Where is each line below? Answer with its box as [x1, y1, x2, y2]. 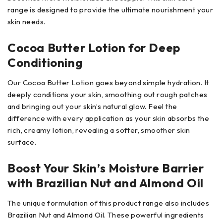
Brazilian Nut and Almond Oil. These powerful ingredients [7, 210, 204, 220]
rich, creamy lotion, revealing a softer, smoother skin [7, 125, 190, 135]
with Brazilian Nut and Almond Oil [7, 175, 204, 190]
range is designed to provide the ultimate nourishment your [7, 4, 214, 14]
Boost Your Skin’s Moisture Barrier [7, 160, 204, 175]
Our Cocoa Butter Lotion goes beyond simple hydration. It [7, 77, 209, 87]
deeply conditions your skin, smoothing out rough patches [7, 89, 208, 99]
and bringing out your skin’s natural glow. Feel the [7, 101, 177, 111]
